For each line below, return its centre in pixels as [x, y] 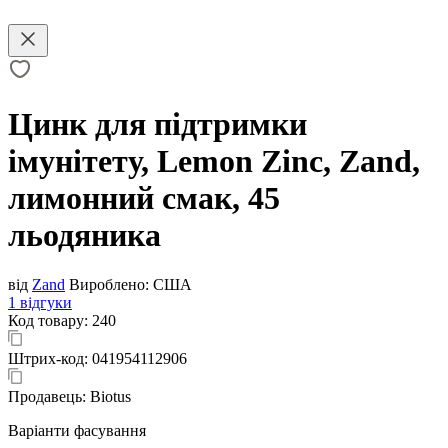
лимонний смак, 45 [144, 198]
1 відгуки [40, 302]
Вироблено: [109, 284]
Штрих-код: [50, 358]
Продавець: [49, 396]
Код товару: [50, 320]
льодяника [84, 235]
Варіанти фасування [77, 430]
